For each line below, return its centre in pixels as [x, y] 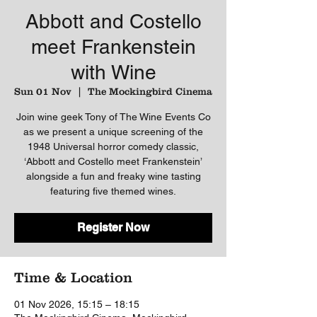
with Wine [113, 72]
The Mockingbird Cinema [150, 91]
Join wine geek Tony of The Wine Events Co [113, 117]
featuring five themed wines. [113, 191]
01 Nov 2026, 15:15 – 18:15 [77, 304]
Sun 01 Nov [43, 91]
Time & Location [73, 277]
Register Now [113, 227]
